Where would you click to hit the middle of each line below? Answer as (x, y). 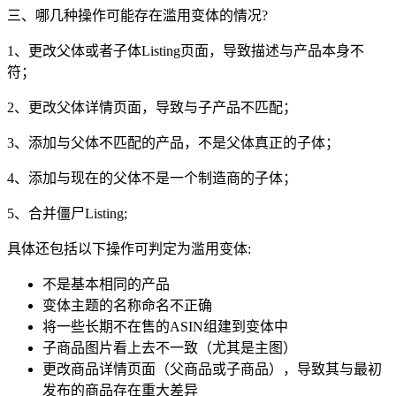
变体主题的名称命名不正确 (127, 305)
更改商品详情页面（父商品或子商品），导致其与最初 (212, 369)
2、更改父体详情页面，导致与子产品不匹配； (152, 107)
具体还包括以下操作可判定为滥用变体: (129, 248)
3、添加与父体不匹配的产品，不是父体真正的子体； (173, 142)
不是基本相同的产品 (106, 284)
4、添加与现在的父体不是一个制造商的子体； (152, 178)
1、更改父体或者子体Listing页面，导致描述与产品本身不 (186, 50)
